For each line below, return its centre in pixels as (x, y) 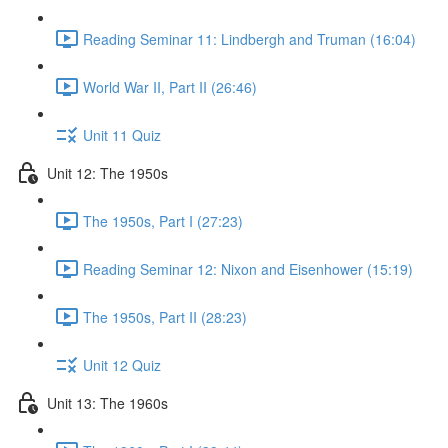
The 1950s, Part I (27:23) (163, 220)
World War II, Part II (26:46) (170, 86)
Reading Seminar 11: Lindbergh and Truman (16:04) (249, 38)
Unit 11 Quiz (122, 134)
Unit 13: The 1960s (107, 402)
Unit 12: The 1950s (107, 172)
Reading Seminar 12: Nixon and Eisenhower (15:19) (248, 268)
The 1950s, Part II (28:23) (165, 316)
